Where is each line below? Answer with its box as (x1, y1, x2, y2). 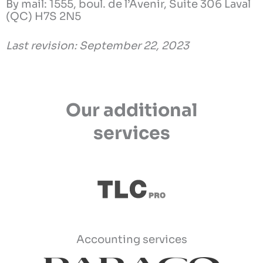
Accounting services (76, 232, 187, 246)
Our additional (66, 99, 197, 122)
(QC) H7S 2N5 (6, 9, 81, 23)
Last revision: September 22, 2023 (6, 39, 189, 53)
